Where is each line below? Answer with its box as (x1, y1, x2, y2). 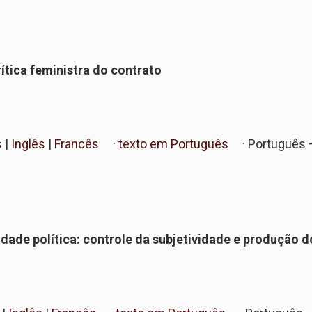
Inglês (8, 136, 45, 151)
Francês (52, 136, 99, 151)
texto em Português (118, 136, 228, 151)
